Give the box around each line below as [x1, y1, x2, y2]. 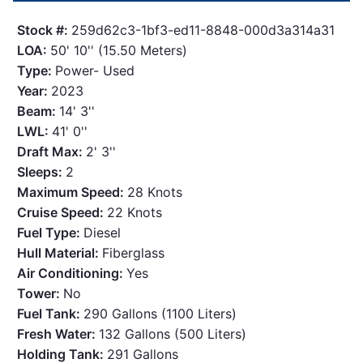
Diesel [83, 224, 122, 241]
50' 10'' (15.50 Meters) [50, 42, 188, 59]
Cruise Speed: [17, 204, 108, 221]
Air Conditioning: [17, 265, 127, 282]
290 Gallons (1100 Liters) [83, 305, 237, 322]
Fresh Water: [17, 326, 100, 343]
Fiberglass [102, 245, 165, 262]
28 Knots [127, 184, 183, 201]
